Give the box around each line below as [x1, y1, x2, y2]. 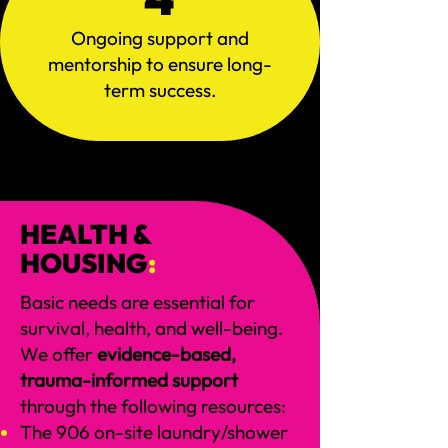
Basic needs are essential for [20, 290, 255, 314]
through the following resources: [20, 394, 286, 418]
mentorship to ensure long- [48, 52, 272, 76]
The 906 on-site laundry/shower [20, 420, 288, 444]
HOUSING [20, 246, 148, 280]
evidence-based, [97, 342, 236, 366]
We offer [20, 342, 97, 366]
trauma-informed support [20, 368, 238, 392]
